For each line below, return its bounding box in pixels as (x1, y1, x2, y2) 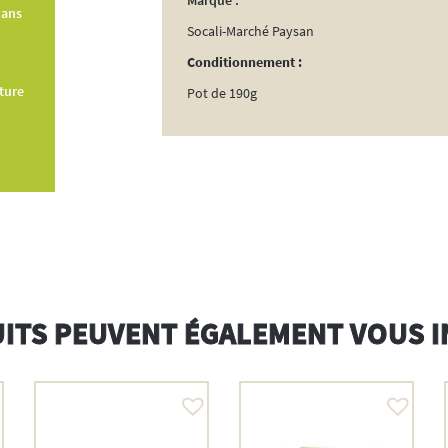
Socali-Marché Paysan (186, 22, 314, 41)
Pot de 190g (186, 84, 257, 103)
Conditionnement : (186, 53, 302, 72)
